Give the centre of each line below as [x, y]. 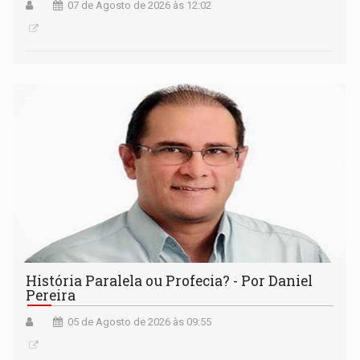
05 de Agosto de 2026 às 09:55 [140, 321]
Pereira [51, 295]
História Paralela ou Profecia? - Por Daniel [170, 280]
